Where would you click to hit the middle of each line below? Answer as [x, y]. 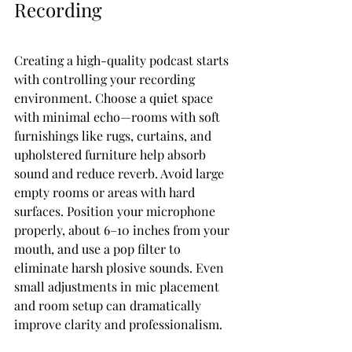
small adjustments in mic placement [118, 286]
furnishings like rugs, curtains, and [114, 135]
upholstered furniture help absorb [112, 154]
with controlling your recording [106, 79]
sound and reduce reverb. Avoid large [121, 173]
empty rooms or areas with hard [106, 192]
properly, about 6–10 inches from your [123, 229]
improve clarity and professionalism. [118, 324]
